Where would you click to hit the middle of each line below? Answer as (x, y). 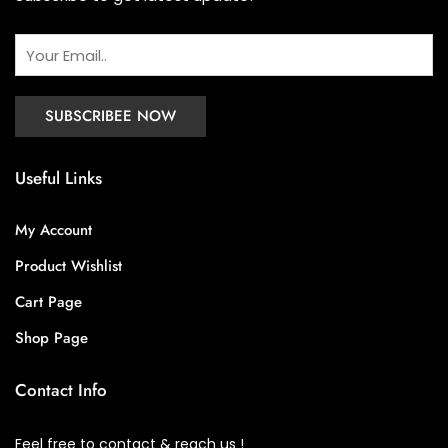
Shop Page (51, 338)
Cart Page (48, 302)
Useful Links (58, 178)
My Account (53, 230)
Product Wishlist (68, 266)
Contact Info (61, 390)
